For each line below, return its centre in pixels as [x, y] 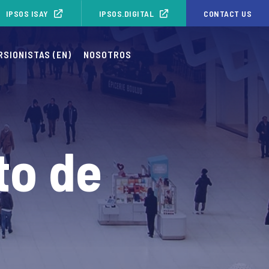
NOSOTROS [107, 54]
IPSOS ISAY [27, 13]
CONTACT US [228, 13]
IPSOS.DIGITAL [126, 13]
